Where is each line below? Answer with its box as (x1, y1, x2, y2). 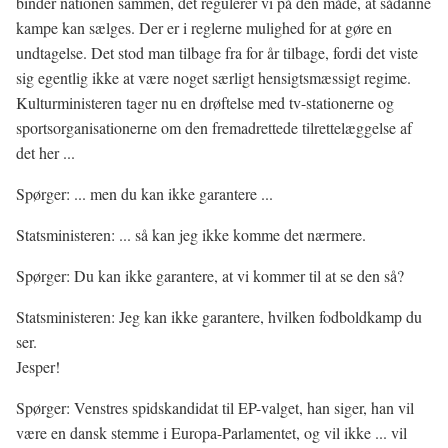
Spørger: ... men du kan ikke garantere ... (16, 183, 273, 204)
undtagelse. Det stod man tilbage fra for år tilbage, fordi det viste (16, 42, 418, 63)
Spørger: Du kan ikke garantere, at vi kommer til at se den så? (16, 265, 404, 286)
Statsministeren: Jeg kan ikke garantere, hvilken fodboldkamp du (16, 306, 422, 327)
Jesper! (16, 356, 60, 377)
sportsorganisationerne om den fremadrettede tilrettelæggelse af (16, 117, 412, 138)
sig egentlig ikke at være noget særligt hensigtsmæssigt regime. (16, 67, 411, 88)
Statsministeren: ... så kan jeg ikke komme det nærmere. (16, 224, 366, 245)
